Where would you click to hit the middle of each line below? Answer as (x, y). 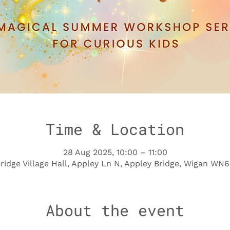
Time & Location (115, 129)
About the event (115, 210)
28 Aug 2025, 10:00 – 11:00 (115, 152)
